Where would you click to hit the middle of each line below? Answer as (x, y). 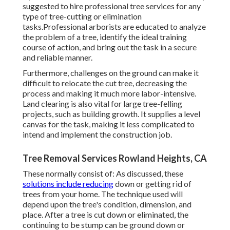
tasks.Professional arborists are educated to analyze (114, 27)
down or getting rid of (152, 184)
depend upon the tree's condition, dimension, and (107, 204)
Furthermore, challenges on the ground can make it (111, 73)
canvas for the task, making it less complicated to (109, 124)
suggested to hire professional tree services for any (112, 6)
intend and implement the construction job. (97, 135)
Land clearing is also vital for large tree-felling (102, 104)
